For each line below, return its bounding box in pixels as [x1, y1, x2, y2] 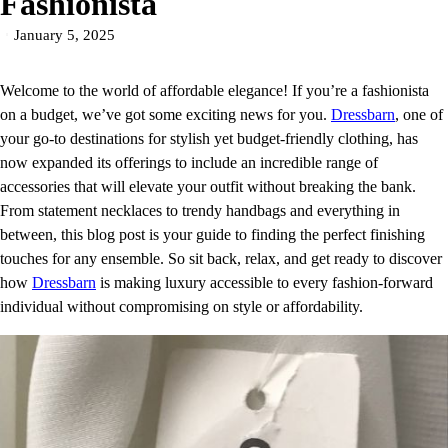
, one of [395, 106, 443, 123]
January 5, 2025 [14, 27, 115, 43]
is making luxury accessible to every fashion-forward [96, 274, 433, 291]
